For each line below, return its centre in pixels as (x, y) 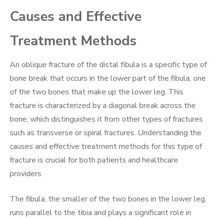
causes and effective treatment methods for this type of (106, 146)
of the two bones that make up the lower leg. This (97, 92)
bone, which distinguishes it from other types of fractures (106, 119)
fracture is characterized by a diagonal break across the (103, 105)
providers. (26, 173)
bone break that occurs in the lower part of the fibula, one (108, 78)
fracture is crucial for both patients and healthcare (94, 160)
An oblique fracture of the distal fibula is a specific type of (108, 64)
